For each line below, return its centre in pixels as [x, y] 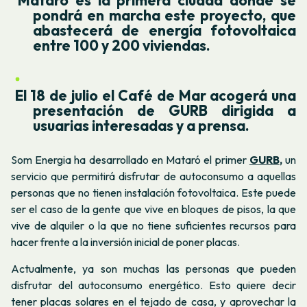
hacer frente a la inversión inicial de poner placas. [125, 242]
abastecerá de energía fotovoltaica [164, 30]
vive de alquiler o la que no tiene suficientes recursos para [153, 226]
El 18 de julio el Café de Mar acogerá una [153, 95]
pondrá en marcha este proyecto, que [164, 15]
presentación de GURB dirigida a [164, 110]
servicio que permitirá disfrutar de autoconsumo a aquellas [153, 176]
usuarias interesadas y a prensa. [141, 125]
